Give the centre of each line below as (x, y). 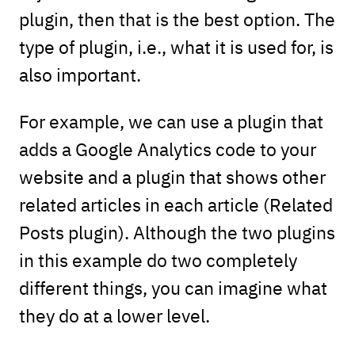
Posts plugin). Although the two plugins (177, 231)
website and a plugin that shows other (172, 176)
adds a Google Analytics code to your (167, 148)
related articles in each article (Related (176, 204)
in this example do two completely (158, 259)
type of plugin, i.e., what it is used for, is (176, 46)
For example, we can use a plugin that (171, 120)
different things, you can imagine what (173, 287)
